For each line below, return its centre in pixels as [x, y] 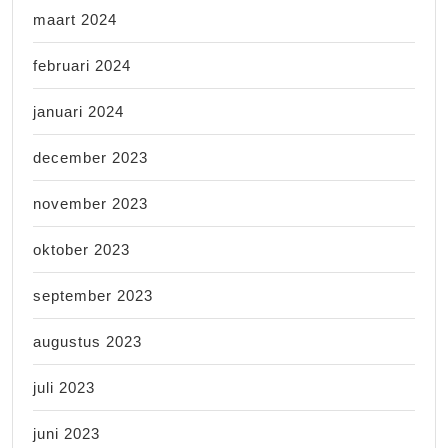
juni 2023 [66, 433]
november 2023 [90, 203]
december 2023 [90, 157]
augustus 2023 [87, 341]
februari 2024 [82, 65]
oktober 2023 [81, 249]
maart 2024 [75, 19]
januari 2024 [78, 111]
